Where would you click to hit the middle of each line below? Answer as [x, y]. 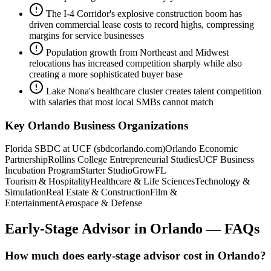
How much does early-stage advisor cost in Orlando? [135, 256]
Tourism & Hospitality [47, 181]
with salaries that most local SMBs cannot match [121, 102]
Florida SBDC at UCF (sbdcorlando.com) [85, 149]
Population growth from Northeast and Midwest [137, 53]
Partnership [26, 160]
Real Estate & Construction [98, 192]
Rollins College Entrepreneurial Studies [123, 160]
